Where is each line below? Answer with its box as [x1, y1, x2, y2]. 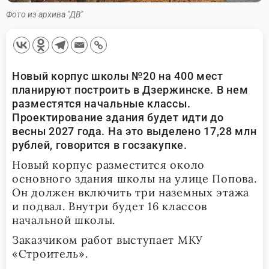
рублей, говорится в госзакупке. [12, 138, 187, 151]
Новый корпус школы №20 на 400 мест [12, 69, 223, 82]
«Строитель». [12, 246, 88, 261]
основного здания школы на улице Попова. [12, 171, 257, 186]
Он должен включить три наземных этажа [12, 185, 249, 199]
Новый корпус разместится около [12, 157, 205, 172]
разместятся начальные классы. [12, 97, 191, 110]
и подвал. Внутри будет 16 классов [12, 199, 208, 213]
